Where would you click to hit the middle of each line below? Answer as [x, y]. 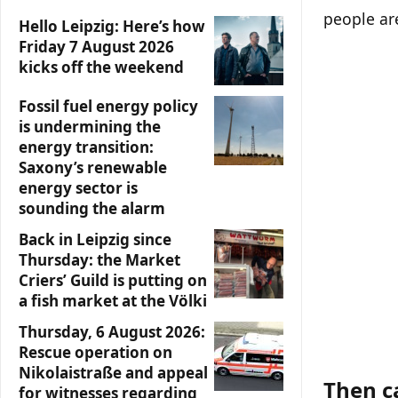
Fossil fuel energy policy [108, 106]
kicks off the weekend [101, 67]
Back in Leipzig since [95, 239]
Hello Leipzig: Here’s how [112, 26]
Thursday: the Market [99, 260]
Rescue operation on [96, 352]
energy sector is [78, 188]
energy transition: [86, 147]
